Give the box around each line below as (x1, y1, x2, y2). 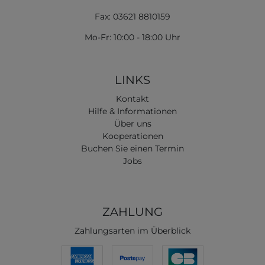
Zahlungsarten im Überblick (75, 225, 190, 237)
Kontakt (116, 93, 149, 105)
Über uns (114, 118, 151, 130)
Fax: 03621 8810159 (95, 11, 170, 22)
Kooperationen (102, 131, 163, 142)
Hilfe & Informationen (88, 106, 177, 117)
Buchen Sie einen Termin (81, 143, 184, 154)
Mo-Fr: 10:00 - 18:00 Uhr (85, 32, 180, 43)
